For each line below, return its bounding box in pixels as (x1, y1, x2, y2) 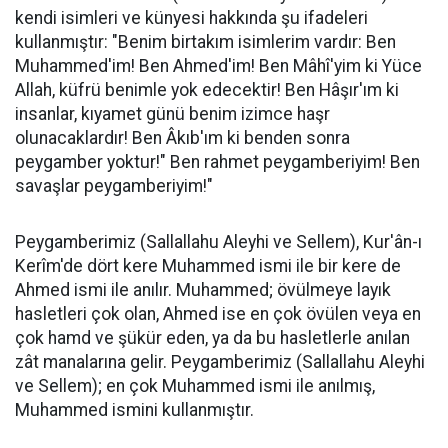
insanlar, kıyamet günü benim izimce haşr (15, 104, 330, 124)
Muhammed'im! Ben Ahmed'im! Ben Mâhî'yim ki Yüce (15, 56, 422, 76)
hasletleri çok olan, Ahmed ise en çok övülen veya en (15, 304, 421, 324)
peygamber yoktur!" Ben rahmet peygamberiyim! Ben (15, 152, 420, 172)
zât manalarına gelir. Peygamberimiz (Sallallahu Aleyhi (15, 352, 425, 372)
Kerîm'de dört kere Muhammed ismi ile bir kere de (15, 256, 401, 276)
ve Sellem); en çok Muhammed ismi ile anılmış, (15, 376, 375, 396)
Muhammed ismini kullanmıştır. (15, 400, 254, 420)
